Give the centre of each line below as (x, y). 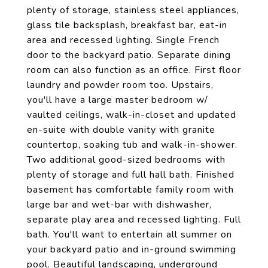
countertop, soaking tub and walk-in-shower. (132, 145)
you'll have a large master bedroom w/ (118, 100)
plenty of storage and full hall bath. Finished (131, 175)
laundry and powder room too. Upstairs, (120, 85)
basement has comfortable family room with (130, 190)
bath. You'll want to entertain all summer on (130, 234)
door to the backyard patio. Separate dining (129, 55)
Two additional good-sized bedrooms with (126, 160)
